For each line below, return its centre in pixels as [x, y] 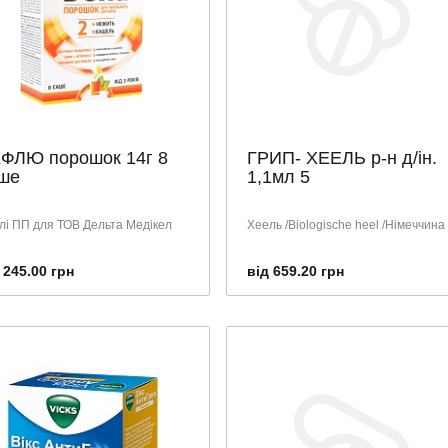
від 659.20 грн [295, 270]
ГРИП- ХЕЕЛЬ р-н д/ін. [341, 157]
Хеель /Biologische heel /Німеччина [345, 224]
